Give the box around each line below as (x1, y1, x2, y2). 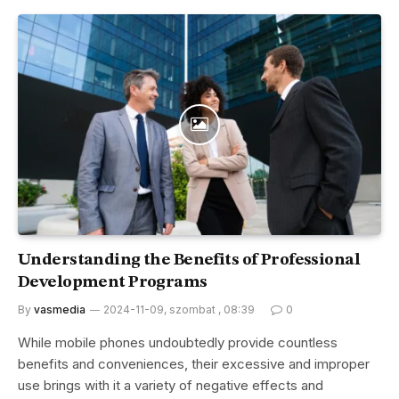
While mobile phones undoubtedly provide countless (18, 333, 338, 351)
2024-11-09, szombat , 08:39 (103, 302, 255, 316)
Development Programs (18, 273, 208, 291)
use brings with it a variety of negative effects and (18, 376, 323, 394)
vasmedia (34, 302, 85, 316)
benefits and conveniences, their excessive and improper (18, 354, 370, 372)
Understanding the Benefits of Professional (18, 251, 361, 269)
